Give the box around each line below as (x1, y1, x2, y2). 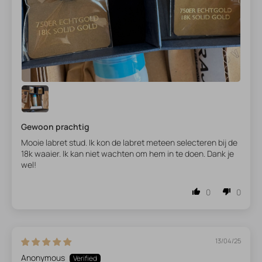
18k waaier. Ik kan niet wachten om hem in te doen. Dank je (21, 148, 234, 160)
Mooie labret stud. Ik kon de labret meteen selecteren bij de (21, 137, 237, 149)
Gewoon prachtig (21, 121, 89, 133)
